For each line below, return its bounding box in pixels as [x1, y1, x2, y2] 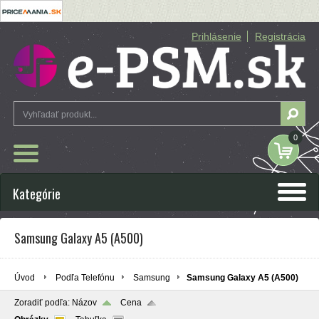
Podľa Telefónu [56, 273, 115, 283]
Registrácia [255, 31, 305, 42]
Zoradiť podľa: [14, 298, 72, 308]
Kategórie [13, 184, 61, 204]
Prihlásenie [192, 31, 241, 42]
